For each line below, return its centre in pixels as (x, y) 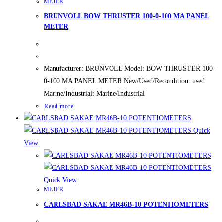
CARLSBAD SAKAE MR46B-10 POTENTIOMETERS (126, 204)
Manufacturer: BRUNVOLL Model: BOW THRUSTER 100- (129, 69)
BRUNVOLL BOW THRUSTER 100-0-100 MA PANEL (126, 16)
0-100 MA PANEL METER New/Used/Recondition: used (124, 81)
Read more (59, 106)
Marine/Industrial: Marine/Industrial (94, 94)
